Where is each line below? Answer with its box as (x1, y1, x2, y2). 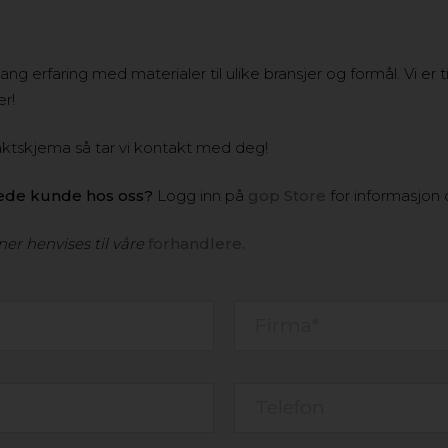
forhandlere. (147, 233, 245, 253)
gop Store (247, 185, 326, 205)
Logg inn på (152, 185, 248, 205)
